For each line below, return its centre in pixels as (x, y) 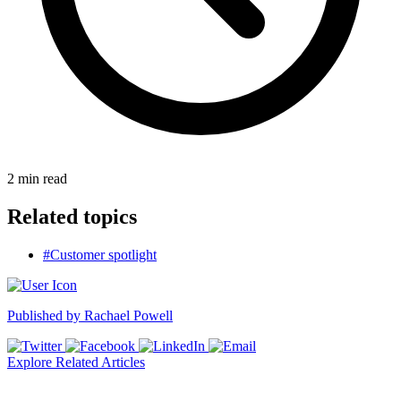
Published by (46, 315)
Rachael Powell (128, 315)
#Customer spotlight (100, 254)
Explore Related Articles (76, 362)
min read (43, 178)
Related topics (72, 216)
